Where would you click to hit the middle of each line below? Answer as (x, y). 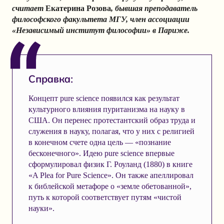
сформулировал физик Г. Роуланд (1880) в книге (110, 164)
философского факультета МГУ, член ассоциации (101, 19)
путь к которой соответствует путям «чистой (105, 197)
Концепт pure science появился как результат (104, 98)
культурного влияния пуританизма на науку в (106, 109)
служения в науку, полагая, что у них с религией (111, 131)
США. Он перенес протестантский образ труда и (112, 120)
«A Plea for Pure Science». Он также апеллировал (111, 175)
